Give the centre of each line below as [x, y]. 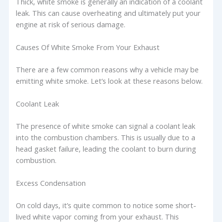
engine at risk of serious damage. [71, 24]
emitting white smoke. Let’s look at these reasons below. [110, 81]
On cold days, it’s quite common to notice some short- [106, 205]
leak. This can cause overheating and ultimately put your [109, 13]
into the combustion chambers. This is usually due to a [106, 137]
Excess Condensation [51, 183]
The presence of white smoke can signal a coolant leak [106, 126]
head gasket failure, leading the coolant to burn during [106, 148]
